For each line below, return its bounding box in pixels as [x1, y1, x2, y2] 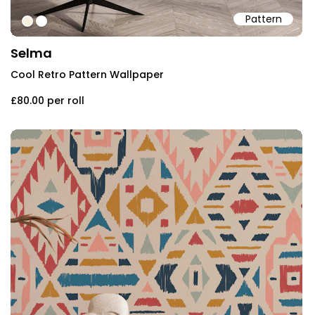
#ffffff [37, 14, 72, 31]
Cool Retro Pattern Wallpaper [11, 67, 164, 82]
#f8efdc [22, 14, 70, 31]
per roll [47, 93, 84, 108]
